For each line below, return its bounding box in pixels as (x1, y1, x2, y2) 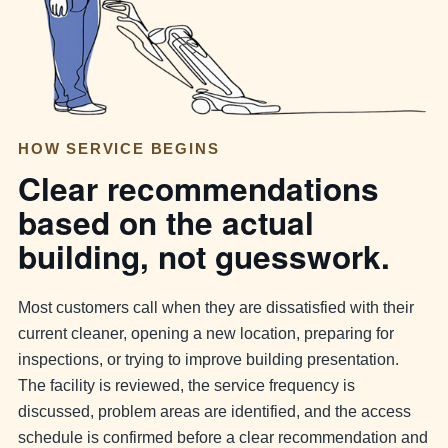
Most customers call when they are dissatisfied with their (18, 298, 414, 316)
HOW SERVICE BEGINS (18, 140, 220, 157)
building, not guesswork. (18, 234, 390, 279)
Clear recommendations (18, 166, 379, 211)
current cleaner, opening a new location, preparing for (18, 324, 394, 342)
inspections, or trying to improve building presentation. (18, 350, 399, 368)
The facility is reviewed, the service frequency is (18, 376, 355, 394)
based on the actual (18, 200, 314, 245)
